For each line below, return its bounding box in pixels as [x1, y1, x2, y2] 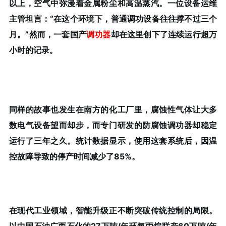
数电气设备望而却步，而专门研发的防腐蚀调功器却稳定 [9, 120, 217, 130]
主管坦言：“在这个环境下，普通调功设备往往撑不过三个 [9, 14, 217, 24]
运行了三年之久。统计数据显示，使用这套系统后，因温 [9, 135, 217, 146]
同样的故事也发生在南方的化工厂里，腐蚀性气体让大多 [9, 104, 217, 115]
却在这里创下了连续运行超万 [110, 29, 217, 40]
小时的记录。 [9, 45, 58, 55]
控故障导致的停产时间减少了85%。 [9, 151, 140, 161]
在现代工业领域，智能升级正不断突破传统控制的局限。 [9, 205, 217, 216]
